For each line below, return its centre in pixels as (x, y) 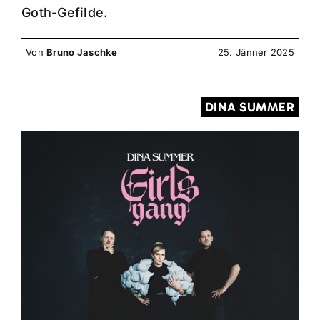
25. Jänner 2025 (256, 52)
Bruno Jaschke (82, 52)
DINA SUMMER (250, 107)
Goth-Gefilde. (64, 12)
